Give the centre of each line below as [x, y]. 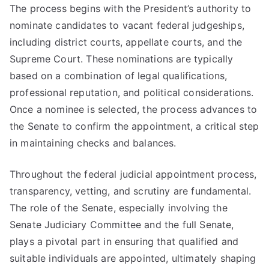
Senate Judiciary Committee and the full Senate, [122, 225]
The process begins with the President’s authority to [131, 8]
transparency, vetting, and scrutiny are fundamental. [131, 191]
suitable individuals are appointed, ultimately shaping [133, 258]
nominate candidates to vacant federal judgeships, [127, 25]
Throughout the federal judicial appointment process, [133, 174]
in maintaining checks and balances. [93, 143]
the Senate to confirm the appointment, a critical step [134, 126]
